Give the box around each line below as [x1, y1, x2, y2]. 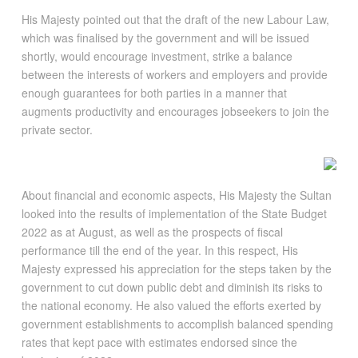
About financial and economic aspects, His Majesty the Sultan [21, 187, 332, 204]
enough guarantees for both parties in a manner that [21, 84, 287, 101]
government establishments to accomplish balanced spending [21, 316, 333, 332]
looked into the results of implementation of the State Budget [21, 205, 327, 222]
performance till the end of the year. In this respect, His [21, 242, 298, 259]
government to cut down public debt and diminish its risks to [21, 279, 323, 296]
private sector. [21, 121, 93, 137]
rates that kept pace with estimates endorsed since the [21, 334, 297, 351]
